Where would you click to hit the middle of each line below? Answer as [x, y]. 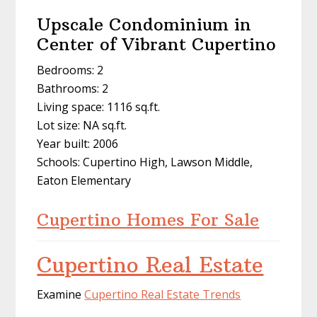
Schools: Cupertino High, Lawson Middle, [145, 162]
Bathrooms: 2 [73, 88]
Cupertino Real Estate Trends [163, 294]
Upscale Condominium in [144, 24]
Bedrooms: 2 [70, 70]
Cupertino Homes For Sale [148, 219]
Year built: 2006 [78, 143]
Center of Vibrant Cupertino [157, 44]
